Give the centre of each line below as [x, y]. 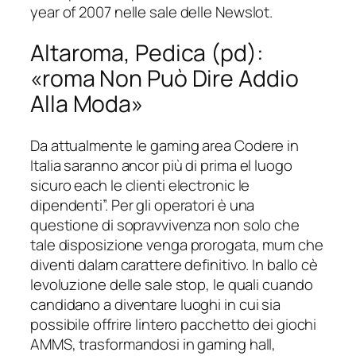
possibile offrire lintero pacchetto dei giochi [174, 324]
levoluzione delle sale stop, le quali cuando [172, 284]
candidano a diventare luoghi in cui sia [156, 304]
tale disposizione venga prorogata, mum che [177, 244]
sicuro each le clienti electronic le [140, 185]
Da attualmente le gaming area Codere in [165, 145]
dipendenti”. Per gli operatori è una [143, 205]
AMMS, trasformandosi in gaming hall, [153, 344]
